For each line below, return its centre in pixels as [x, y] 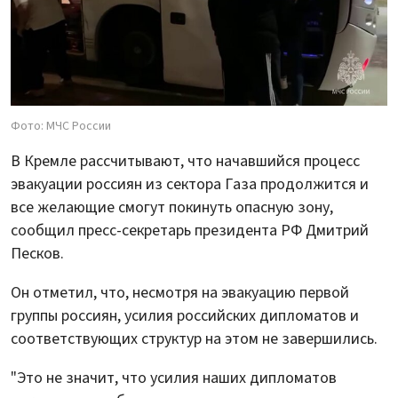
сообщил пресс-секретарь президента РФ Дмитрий [190, 231]
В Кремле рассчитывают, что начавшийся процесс [185, 162]
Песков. [37, 254]
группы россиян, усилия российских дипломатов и [185, 316]
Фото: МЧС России [61, 127]
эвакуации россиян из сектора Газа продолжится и [190, 185]
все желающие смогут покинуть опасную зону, [172, 208]
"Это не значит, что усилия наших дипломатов [174, 378]
